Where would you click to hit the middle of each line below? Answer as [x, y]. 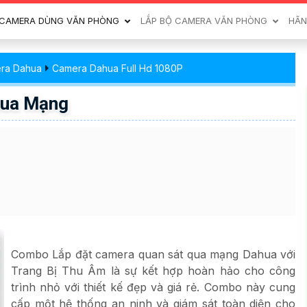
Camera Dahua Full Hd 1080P [118, 68]
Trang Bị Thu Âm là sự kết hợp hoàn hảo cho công [153, 271]
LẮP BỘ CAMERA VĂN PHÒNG [204, 21]
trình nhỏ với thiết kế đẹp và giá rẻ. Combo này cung [153, 287]
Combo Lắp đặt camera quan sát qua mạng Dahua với [153, 254]
